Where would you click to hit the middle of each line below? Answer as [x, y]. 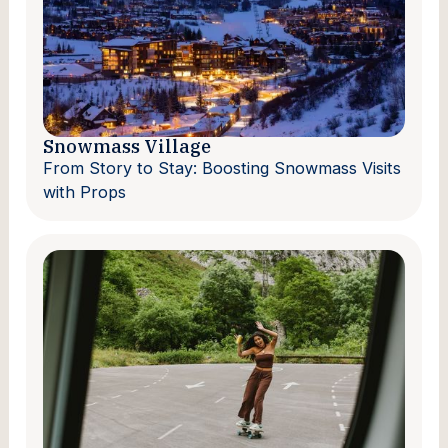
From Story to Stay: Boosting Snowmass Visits [222, 168]
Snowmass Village [127, 146]
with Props [85, 192]
